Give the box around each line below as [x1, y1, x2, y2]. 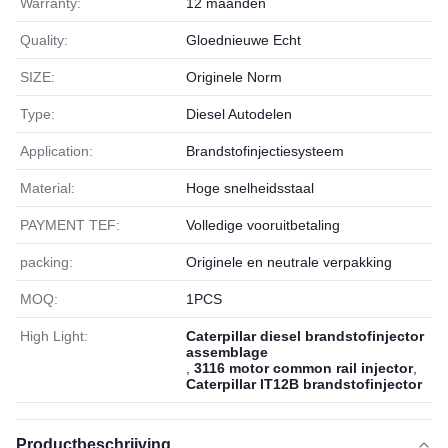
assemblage [186, 344, 268, 360]
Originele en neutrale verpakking [186, 254, 392, 270]
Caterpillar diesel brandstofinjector [186, 328, 424, 344]
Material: [20, 180, 75, 196]
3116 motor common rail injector [194, 360, 413, 376]
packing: [20, 254, 73, 270]
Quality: [20, 32, 68, 48]
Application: [20, 143, 93, 159]
